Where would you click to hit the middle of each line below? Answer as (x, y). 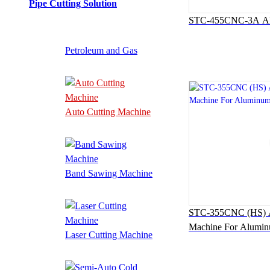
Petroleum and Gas (101, 50)
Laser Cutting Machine (109, 234)
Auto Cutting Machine (108, 111)
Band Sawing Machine (109, 173)
